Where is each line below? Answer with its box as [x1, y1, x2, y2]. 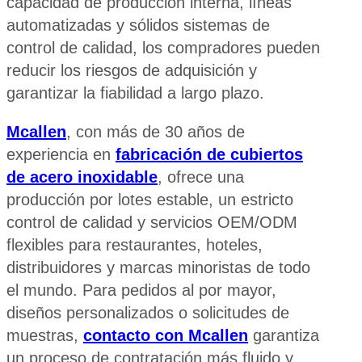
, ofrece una [158, 167, 244, 186]
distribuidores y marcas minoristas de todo [6, 258, 310, 276]
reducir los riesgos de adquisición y [6, 61, 257, 79]
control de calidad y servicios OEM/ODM [6, 213, 297, 231]
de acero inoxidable [6, 167, 158, 186]
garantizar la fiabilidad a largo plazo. [6, 83, 264, 102]
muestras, [6, 326, 83, 344]
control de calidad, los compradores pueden [6, 38, 320, 57]
